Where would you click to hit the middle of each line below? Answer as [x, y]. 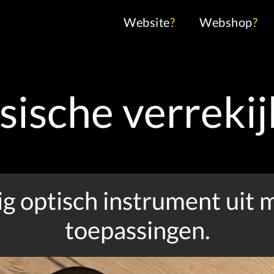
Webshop [226, 22]
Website [147, 22]
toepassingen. [137, 230]
